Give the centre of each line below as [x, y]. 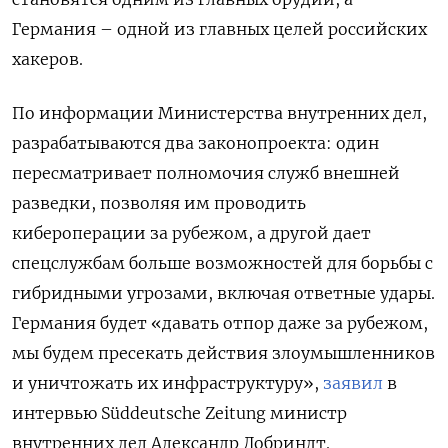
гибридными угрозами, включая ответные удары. [223, 292]
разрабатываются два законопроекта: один [195, 142]
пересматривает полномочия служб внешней [206, 172]
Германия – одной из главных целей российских [219, 28]
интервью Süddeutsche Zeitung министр [179, 412]
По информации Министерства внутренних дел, [219, 112]
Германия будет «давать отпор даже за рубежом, [220, 322]
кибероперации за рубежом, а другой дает [191, 232]
